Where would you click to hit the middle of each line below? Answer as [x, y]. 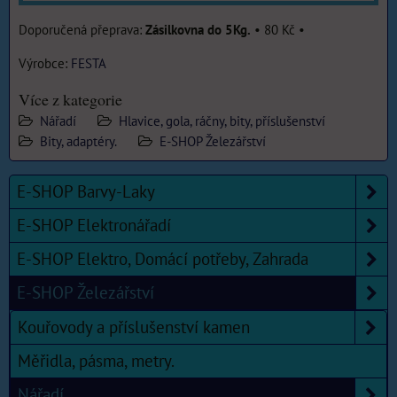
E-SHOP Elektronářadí [94, 226]
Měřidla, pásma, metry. [96, 361]
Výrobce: [45, 63]
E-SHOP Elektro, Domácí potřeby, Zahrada [163, 259]
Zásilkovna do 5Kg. [198, 30]
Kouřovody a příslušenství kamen [134, 327]
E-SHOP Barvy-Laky [86, 192]
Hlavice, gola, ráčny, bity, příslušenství [222, 121]
